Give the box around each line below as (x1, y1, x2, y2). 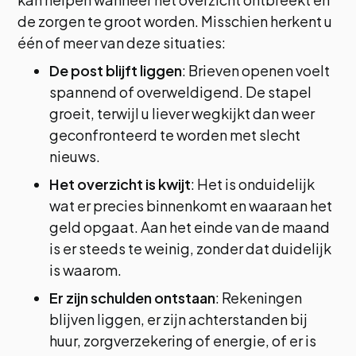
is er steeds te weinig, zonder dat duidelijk (49, 239, 332, 257)
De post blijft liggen (49, 61, 183, 79)
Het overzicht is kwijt (49, 175, 192, 193)
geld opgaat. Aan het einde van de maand (49, 218, 331, 236)
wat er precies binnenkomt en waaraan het (49, 196, 333, 215)
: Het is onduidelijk (191, 175, 315, 193)
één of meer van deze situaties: (17, 33, 226, 52)
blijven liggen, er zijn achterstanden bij (49, 310, 308, 328)
